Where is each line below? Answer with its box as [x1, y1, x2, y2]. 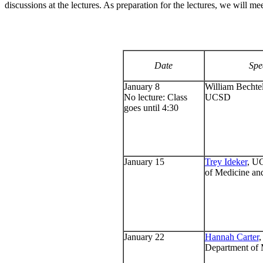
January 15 [123, 157, 164, 167]
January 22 [123, 232, 164, 242]
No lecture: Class [123, 92, 187, 103]
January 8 [123, 82, 160, 92]
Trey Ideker [204, 157, 247, 167]
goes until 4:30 [123, 103, 178, 113]
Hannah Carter [204, 232, 259, 242]
